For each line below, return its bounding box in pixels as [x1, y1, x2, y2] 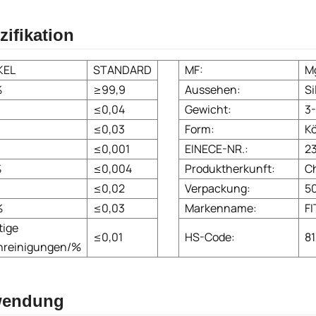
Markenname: [184, 200, 257, 216]
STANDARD [92, 61, 152, 78]
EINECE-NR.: [184, 140, 248, 157]
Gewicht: [184, 101, 231, 117]
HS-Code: [184, 229, 235, 245]
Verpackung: [184, 180, 250, 196]
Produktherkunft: [184, 160, 275, 176]
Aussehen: [184, 81, 241, 97]
